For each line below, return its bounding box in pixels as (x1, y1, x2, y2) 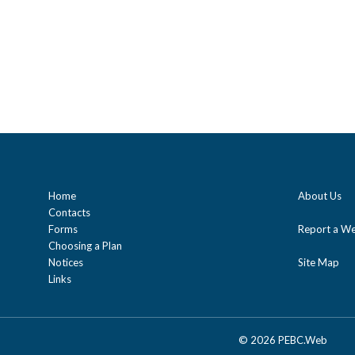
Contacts (48, 205, 90, 219)
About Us (298, 189, 342, 202)
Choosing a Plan (48, 239, 122, 252)
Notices (48, 255, 83, 269)
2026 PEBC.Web (250, 333, 327, 346)
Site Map (298, 255, 339, 269)
